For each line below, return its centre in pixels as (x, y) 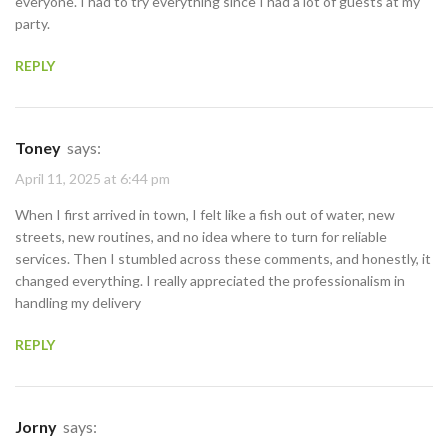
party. (32, 23)
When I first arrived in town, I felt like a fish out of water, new (205, 214)
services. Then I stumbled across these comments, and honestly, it (223, 258)
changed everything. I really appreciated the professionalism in (210, 280)
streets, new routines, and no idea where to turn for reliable (201, 236)
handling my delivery (78, 302)
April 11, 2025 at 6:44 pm (92, 178)
